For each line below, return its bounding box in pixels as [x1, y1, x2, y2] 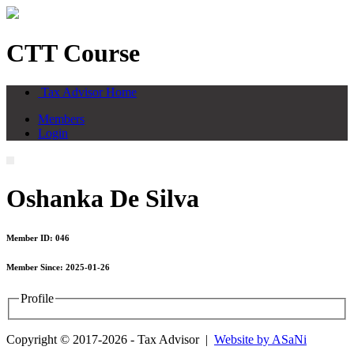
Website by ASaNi [214, 332, 307, 346]
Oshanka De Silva [6, 184, 199, 213]
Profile [21, 292, 54, 306]
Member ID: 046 [6, 233, 70, 243]
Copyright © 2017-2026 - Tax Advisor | [6, 332, 214, 346]
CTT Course [6, 39, 140, 68]
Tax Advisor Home [38, 85, 137, 99]
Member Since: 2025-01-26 [6, 262, 110, 273]
